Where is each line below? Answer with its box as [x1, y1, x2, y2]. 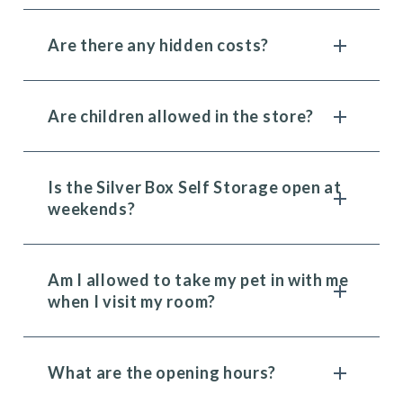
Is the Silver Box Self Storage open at [48, 177, 342, 197]
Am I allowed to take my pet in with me [48, 270, 349, 290]
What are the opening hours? [48, 363, 277, 382]
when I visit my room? [48, 291, 216, 311]
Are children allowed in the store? [48, 106, 315, 126]
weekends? [48, 199, 136, 219]
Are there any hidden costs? [48, 35, 270, 55]
